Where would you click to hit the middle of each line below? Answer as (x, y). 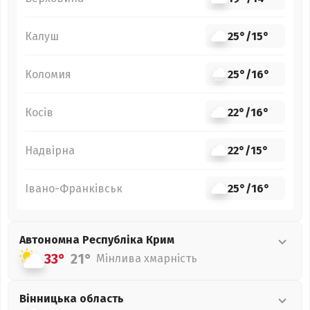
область (102, 299)
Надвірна (50, 150)
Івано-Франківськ (74, 188)
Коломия (48, 74)
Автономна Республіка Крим (97, 240)
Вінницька (49, 299)
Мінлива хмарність (147, 258)
